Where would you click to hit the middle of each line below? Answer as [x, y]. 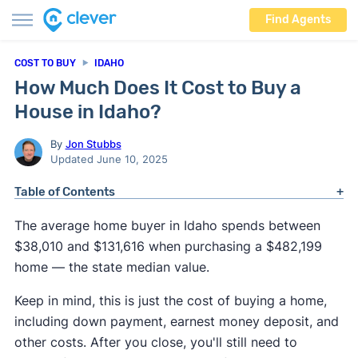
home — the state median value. [111, 267]
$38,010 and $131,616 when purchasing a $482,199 [168, 246]
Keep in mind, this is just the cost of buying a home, [170, 300]
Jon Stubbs [93, 144]
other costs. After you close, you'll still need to [155, 342]
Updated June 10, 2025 [109, 159]
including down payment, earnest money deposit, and [176, 321]
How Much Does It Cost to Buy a [157, 88]
